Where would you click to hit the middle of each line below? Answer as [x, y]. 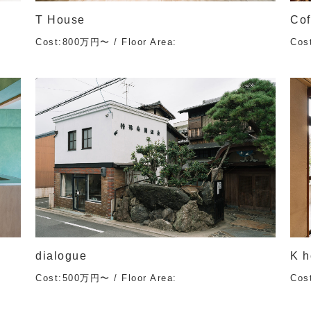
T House [60, 20]
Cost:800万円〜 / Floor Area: [106, 42]
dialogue [61, 256]
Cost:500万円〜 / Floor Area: [106, 278]
